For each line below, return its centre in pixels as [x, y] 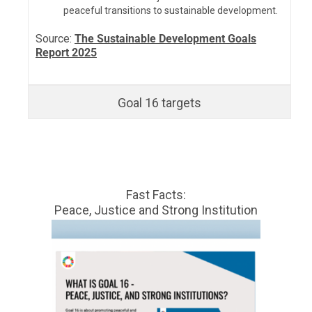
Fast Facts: [156, 195]
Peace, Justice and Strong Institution [156, 210]
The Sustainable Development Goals [165, 38]
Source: [55, 38]
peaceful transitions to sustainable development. [171, 10]
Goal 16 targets [159, 102]
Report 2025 [66, 52]
